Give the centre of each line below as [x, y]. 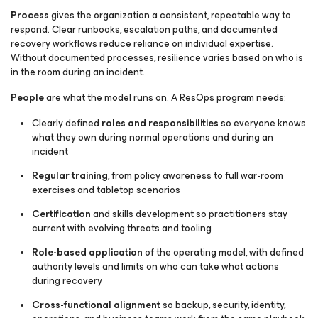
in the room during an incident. [78, 72]
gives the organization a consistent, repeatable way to [170, 15]
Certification [61, 214]
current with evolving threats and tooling [122, 228]
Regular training [70, 176]
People [27, 98]
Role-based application [87, 252]
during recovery [67, 281]
